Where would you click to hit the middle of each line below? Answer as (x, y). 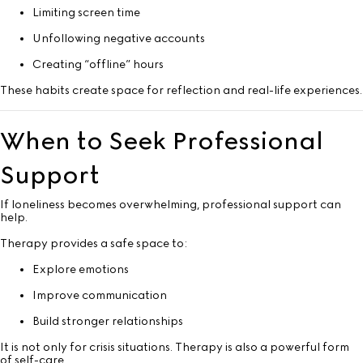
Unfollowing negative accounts (119, 39)
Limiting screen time (86, 13)
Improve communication (100, 296)
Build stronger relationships (108, 322)
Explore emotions (81, 270)
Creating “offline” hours (98, 65)
